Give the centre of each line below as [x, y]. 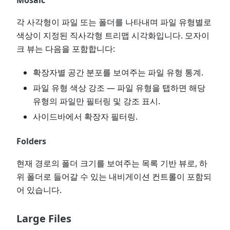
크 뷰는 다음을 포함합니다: [66, 49]
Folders [31, 141]
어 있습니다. [39, 190]
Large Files [44, 218]
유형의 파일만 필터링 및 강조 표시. [97, 101]
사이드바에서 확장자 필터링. [85, 117]
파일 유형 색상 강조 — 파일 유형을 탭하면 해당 [119, 88]
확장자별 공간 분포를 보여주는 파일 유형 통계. [118, 72]
